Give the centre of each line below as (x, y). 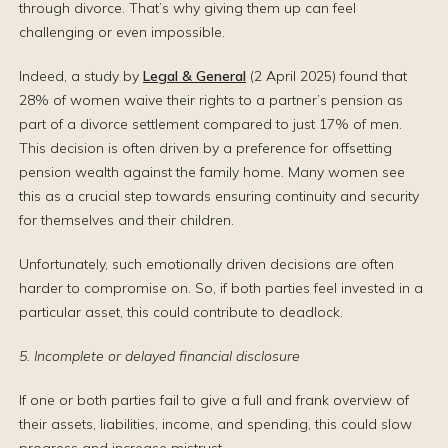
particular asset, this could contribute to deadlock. (181, 312)
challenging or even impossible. (122, 32)
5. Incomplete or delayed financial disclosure (159, 356)
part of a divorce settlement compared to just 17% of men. (210, 124)
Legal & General (194, 76)
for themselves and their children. (126, 220)
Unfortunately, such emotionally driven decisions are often (206, 264)
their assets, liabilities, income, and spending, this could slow (215, 424)
